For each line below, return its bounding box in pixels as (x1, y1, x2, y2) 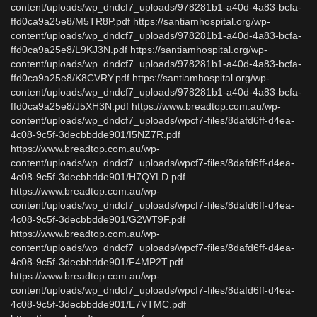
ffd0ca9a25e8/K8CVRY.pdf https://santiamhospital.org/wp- (11, 72, 270, 83)
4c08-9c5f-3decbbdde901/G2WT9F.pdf (11, 214, 185, 225)
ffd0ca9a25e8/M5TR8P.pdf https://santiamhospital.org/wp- (11, 16, 270, 27)
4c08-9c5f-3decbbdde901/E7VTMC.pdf (11, 299, 186, 310)
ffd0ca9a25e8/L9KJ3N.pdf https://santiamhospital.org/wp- (11, 44, 267, 55)
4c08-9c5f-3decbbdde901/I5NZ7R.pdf (11, 129, 180, 140)
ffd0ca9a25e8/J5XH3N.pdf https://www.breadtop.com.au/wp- (11, 100, 281, 112)
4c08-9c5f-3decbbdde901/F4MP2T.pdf (11, 256, 183, 267)
